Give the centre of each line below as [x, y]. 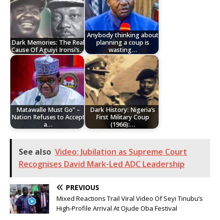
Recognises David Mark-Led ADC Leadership [102, 164]
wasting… [123, 50]
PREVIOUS [82, 188]
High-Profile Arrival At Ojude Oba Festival [117, 208]
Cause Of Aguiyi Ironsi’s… [48, 50]
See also [35, 152]
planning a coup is [123, 42]
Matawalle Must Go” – [48, 110]
